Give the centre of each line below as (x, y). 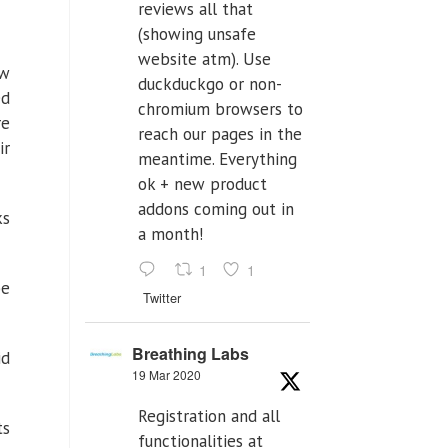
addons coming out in (216, 209)
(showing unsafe (197, 34)
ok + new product (202, 184)
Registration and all (209, 416)
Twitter (162, 298)
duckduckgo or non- (210, 84)
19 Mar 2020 (166, 375)
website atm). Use (204, 59)
